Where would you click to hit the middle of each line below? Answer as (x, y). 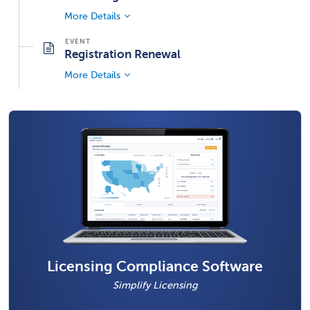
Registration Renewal (122, 54)
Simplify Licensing (155, 285)
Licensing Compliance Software (155, 267)
